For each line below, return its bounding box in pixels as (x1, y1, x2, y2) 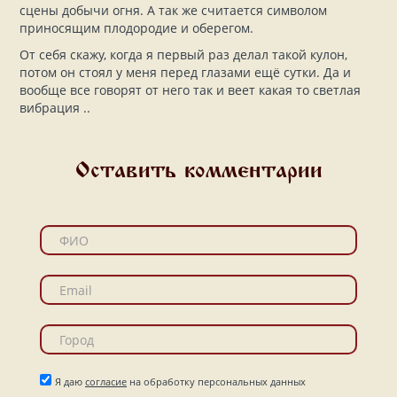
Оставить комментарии (74, 160, 323, 185)
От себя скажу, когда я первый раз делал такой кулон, (19, 46, 347, 64)
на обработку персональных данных (127, 375, 306, 389)
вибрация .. (19, 99, 94, 117)
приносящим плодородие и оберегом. (19, 19, 257, 37)
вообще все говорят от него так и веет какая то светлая (19, 82, 361, 99)
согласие (85, 375, 127, 389)
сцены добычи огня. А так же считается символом (19, 2, 327, 19)
